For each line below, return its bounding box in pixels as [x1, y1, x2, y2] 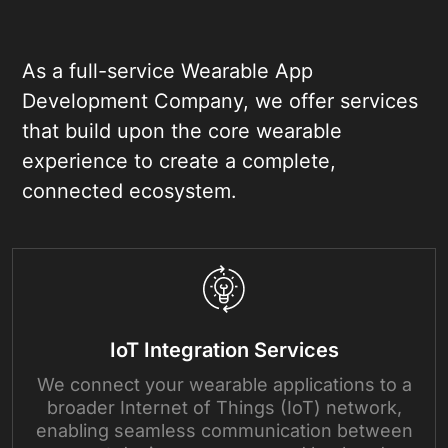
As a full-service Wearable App [22, 58, 313, 83]
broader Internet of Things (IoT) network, [46, 396, 402, 418]
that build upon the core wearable [22, 118, 342, 143]
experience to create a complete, [22, 148, 336, 173]
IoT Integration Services [109, 337, 339, 362]
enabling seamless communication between [35, 419, 413, 441]
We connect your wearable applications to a [36, 373, 412, 395]
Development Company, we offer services [22, 88, 418, 113]
